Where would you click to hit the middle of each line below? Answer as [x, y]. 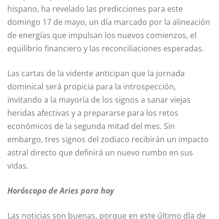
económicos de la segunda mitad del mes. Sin [91, 126]
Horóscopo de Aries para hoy [61, 191]
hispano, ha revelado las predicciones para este [95, 9]
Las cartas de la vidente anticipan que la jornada [96, 74]
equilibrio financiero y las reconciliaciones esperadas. [106, 49]
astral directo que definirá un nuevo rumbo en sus [100, 153]
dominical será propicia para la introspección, [92, 87]
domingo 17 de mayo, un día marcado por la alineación [109, 22]
